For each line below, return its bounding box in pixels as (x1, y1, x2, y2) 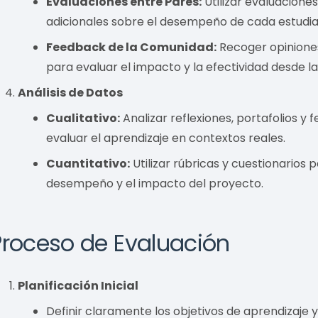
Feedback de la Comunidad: (46, 38, 217, 55)
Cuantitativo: (46, 155, 131, 172)
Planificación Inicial (18, 277, 139, 294)
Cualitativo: (46, 109, 121, 126)
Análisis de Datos (18, 84, 124, 101)
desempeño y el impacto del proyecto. (46, 175, 264, 192)
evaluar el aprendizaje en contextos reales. (46, 129, 286, 146)
